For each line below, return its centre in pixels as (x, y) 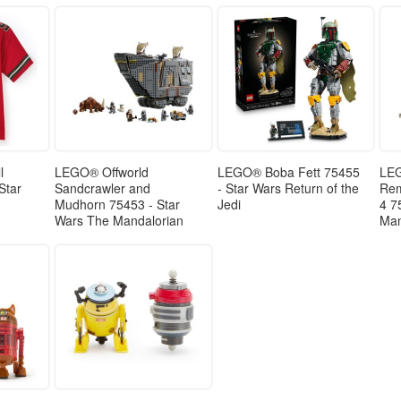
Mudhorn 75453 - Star (117, 205)
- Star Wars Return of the (288, 188)
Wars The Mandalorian (119, 221)
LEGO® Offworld (101, 172)
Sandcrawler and (102, 188)
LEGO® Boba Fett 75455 (288, 172)
